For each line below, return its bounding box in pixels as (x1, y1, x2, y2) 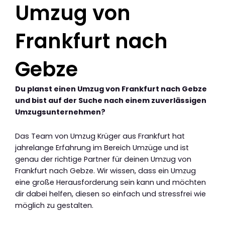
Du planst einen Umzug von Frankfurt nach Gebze (15, 83, 207, 94)
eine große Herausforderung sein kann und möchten (15, 177, 206, 188)
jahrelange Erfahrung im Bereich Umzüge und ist (15, 143, 189, 153)
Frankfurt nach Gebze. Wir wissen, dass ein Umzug (15, 166, 196, 176)
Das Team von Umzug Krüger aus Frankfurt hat (15, 131, 185, 142)
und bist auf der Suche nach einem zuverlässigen (15, 95, 206, 105)
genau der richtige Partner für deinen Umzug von (15, 154, 191, 165)
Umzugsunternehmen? (15, 106, 105, 117)
